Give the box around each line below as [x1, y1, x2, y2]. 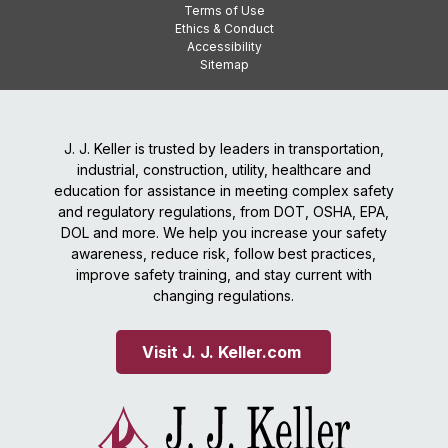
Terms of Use [183, 3, 265, 19]
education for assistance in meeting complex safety [53, 182, 394, 200]
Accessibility [186, 39, 262, 55]
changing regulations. [153, 287, 295, 305]
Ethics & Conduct [174, 21, 274, 37]
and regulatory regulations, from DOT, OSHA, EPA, [58, 203, 390, 221]
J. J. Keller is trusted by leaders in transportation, [63, 140, 384, 158]
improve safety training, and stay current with [75, 266, 372, 284]
